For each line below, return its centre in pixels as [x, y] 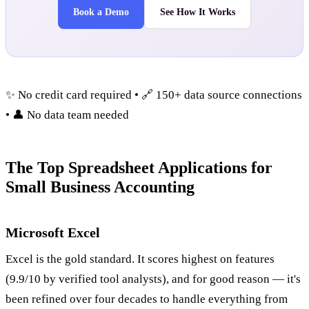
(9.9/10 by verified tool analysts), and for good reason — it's [153, 279]
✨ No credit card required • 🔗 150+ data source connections [154, 94]
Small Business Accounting [100, 187]
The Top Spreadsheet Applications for [139, 167]
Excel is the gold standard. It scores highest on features [140, 259]
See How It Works [198, 12]
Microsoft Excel [53, 232]
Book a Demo [101, 12]
